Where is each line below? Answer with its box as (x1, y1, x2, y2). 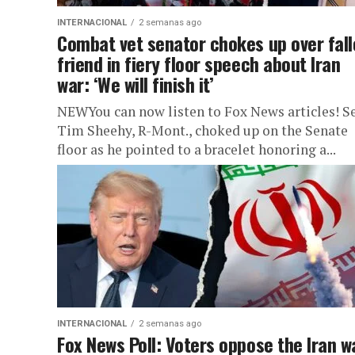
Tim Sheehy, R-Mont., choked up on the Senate (57, 121, 348, 139)
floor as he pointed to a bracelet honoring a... (57, 140, 336, 158)
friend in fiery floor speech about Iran (57, 49, 341, 78)
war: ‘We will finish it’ (57, 70, 214, 98)
